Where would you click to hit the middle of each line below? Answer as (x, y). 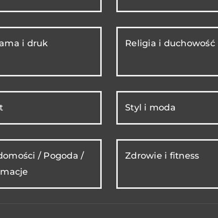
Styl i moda (150, 108)
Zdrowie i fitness (162, 156)
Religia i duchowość (170, 44)
